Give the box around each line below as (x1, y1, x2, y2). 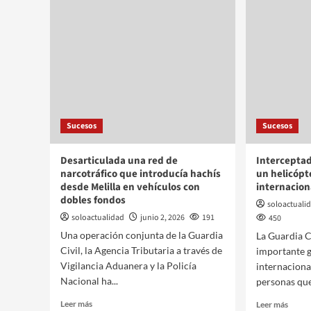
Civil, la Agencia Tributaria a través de (60, 244, 222, 256)
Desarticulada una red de (60, 153, 178, 168)
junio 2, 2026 (140, 212, 185, 224)
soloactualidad (72, 212, 124, 224)
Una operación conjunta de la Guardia (60, 229, 223, 241)
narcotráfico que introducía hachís (60, 167, 221, 181)
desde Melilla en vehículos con (60, 180, 200, 194)
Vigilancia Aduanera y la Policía (60, 260, 196, 271)
